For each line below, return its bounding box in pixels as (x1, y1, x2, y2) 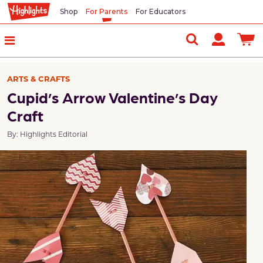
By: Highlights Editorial (7, 129, 87, 139)
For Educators (136, 7, 186, 16)
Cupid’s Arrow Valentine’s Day (7, 87, 218, 107)
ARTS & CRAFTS (7, 73, 70, 83)
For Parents (86, 7, 127, 16)
